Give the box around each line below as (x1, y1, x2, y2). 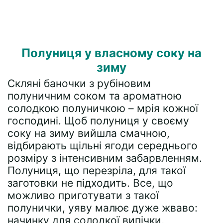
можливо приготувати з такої (7, 189, 159, 202)
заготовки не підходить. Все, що (7, 177, 173, 189)
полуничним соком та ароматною (7, 90, 182, 102)
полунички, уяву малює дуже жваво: (7, 202, 198, 214)
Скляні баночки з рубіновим (7, 77, 151, 90)
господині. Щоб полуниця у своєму (7, 114, 189, 127)
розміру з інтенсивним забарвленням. (7, 152, 202, 164)
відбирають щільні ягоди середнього (7, 139, 198, 152)
